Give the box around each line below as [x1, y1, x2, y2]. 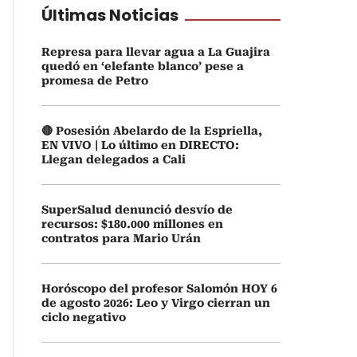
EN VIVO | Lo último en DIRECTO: [41, 139, 239, 151]
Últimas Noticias [41, 4, 178, 26]
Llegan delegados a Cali [41, 153, 186, 166]
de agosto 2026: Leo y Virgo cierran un [41, 296, 270, 309]
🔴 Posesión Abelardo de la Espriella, [41, 124, 262, 137]
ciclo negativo [41, 311, 126, 324]
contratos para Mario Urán [41, 232, 201, 245]
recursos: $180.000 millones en [41, 218, 223, 230]
